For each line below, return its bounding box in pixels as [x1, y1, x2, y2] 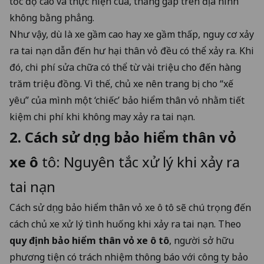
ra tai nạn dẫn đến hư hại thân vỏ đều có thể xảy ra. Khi [9, 44, 254, 57]
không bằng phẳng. [9, 11, 94, 24]
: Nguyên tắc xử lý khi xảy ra [56, 151, 240, 171]
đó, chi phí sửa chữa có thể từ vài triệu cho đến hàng [9, 60, 241, 74]
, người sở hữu [169, 233, 234, 247]
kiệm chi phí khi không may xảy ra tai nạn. [9, 110, 195, 123]
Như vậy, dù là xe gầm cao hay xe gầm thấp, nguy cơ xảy [9, 27, 254, 41]
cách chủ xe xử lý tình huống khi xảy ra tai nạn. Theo [9, 217, 241, 230]
